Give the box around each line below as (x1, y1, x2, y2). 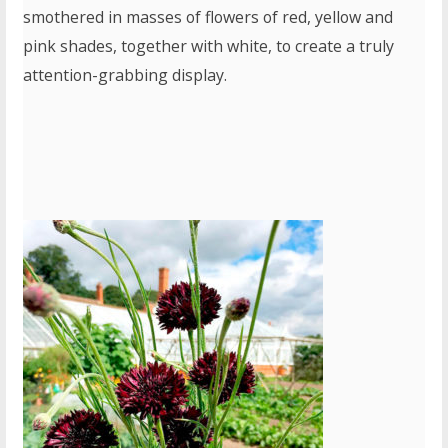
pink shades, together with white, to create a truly (23, 35, 395, 58)
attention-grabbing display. (23, 64, 228, 87)
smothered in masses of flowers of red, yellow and (23, 6, 394, 29)
